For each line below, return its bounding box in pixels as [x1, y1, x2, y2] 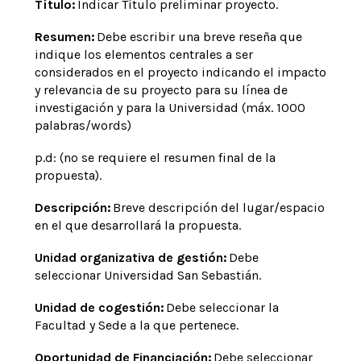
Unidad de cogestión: [34, 300, 166, 315]
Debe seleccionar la [165, 300, 279, 315]
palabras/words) [34, 118, 131, 133]
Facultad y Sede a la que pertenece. [34, 317, 239, 333]
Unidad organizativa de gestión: [34, 250, 229, 265]
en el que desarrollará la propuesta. [34, 218, 241, 233]
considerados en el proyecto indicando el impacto [34, 64, 326, 80]
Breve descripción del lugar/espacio [112, 200, 325, 215]
